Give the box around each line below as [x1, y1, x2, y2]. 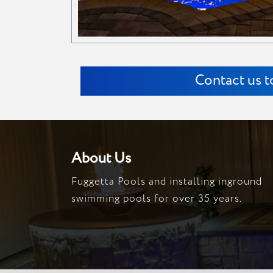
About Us [71, 147, 131, 169]
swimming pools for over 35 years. [71, 191, 242, 207]
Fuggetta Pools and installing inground [71, 174, 262, 190]
